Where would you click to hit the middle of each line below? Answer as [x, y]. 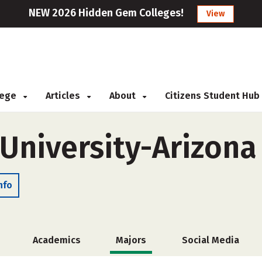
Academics [56, 240]
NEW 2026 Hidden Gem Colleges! [106, 13]
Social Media [210, 240]
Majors [131, 240]
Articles [64, 96]
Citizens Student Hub [212, 96]
